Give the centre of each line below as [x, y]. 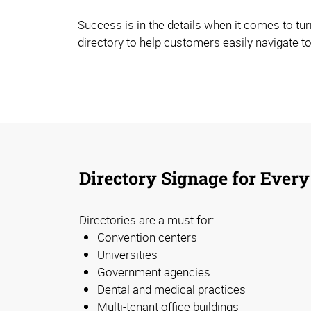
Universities [127, 255]
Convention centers [147, 237]
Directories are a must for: [147, 220]
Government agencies [154, 272]
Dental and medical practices [171, 289]
